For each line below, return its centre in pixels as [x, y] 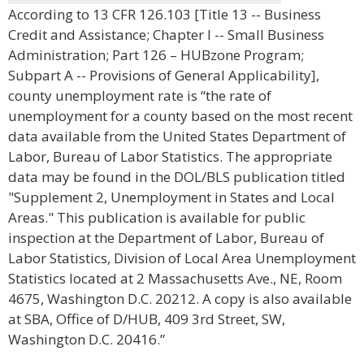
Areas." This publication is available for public [157, 217]
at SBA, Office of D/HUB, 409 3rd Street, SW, [147, 319]
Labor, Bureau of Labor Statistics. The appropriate [170, 156]
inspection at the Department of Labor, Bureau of [166, 238]
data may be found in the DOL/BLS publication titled [177, 177]
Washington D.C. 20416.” [87, 339]
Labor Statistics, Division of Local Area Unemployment [182, 258]
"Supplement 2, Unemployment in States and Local [171, 197]
